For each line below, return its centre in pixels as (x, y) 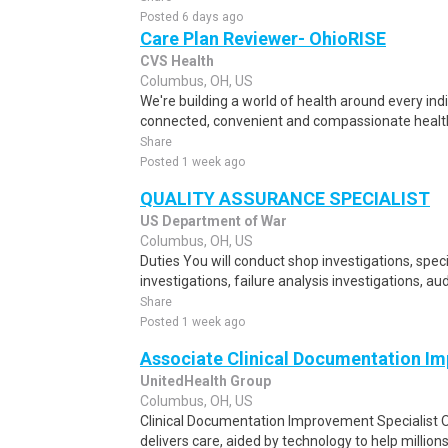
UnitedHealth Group (205, 381)
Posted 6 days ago (191, 17)
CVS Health (177, 61)
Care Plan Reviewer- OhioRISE (263, 38)
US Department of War (213, 221)
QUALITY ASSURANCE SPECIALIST (285, 198)
